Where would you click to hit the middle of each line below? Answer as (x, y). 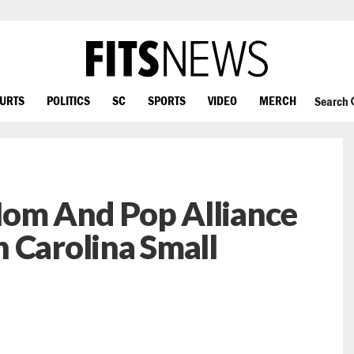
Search (332, 102)
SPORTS (167, 100)
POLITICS (68, 100)
